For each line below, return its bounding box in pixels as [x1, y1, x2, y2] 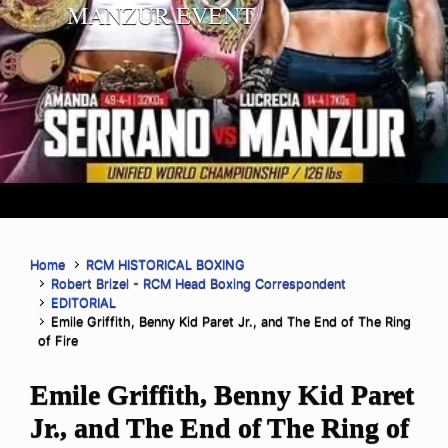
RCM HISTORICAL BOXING [86, 257, 246, 273]
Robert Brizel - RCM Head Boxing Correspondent [51, 276, 347, 292]
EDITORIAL [51, 295, 117, 311]
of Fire [38, 333, 78, 349]
